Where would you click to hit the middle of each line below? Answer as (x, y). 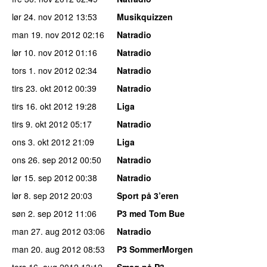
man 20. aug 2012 (46, 249)
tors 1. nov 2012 (43, 70)
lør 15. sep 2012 (43, 177)
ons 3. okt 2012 (41, 142)
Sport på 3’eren (148, 195)
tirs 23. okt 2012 (42, 88)
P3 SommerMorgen (155, 249)
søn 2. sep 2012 (42, 213)
